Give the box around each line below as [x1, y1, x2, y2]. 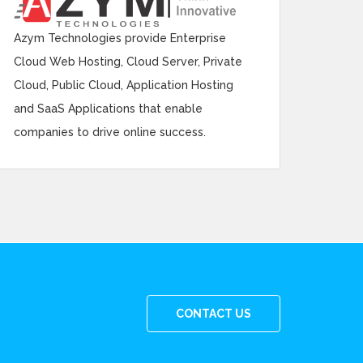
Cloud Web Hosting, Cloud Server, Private [14, 55, 242, 68]
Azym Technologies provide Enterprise [14, 32, 226, 45]
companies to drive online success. [14, 126, 206, 139]
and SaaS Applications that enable [14, 102, 203, 115]
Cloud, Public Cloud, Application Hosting [14, 79, 233, 92]
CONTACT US [176, 307, 251, 320]
